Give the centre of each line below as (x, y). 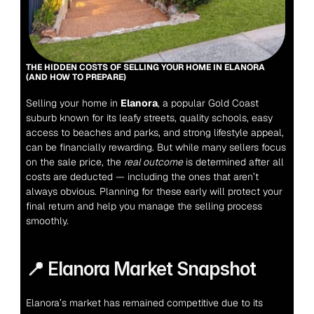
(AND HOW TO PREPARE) (76, 77)
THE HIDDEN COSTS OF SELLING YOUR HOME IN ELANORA (145, 67)
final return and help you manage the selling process (144, 206)
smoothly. (47, 221)
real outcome (153, 162)
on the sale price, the (75, 162)
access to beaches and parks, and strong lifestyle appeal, (155, 132)
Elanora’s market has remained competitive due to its (144, 303)
